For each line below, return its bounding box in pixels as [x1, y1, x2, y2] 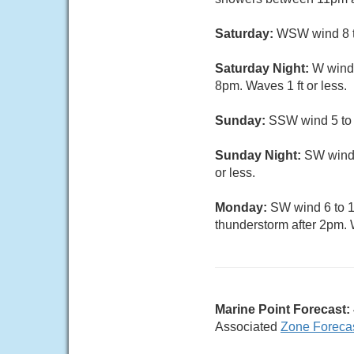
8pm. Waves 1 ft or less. [215, 79, 347, 92]
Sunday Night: [215, 149, 304, 162]
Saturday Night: [215, 62, 312, 75]
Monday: [215, 201, 270, 214]
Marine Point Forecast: [215, 303, 350, 316]
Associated [215, 320, 281, 333]
